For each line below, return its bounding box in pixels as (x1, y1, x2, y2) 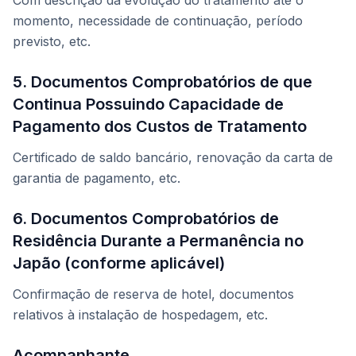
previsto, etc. (13, 33, 91, 50)
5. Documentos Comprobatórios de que (13, 72, 312, 92)
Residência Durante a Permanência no (13, 231, 304, 251)
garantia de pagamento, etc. (13, 170, 180, 187)
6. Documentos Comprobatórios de (13, 209, 279, 229)
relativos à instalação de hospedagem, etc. (13, 307, 268, 323)
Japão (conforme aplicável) (13, 253, 225, 273)
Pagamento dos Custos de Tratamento (13, 117, 307, 137)
